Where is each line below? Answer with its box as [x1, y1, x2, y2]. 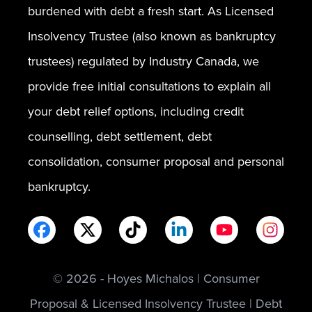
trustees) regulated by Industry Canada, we [28, 52, 259, 70]
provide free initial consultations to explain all [28, 77, 271, 95]
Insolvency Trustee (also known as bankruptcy [28, 27, 276, 45]
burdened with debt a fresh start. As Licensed [28, 2, 274, 20]
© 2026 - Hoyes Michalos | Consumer [52, 270, 260, 288]
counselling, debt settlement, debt [28, 127, 212, 146]
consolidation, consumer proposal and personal [28, 153, 284, 171]
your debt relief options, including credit [28, 102, 244, 120]
